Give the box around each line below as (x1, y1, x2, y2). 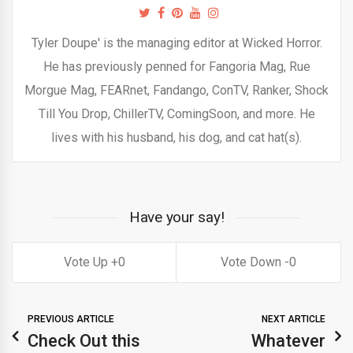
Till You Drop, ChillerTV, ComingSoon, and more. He (38, 106, 315, 122)
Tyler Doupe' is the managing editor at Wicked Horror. (31, 35, 322, 51)
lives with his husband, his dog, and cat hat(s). (51, 130, 302, 146)
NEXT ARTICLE (262, 314, 325, 325)
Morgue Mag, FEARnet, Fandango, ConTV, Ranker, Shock (24, 83, 329, 98)
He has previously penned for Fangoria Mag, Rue (43, 59, 310, 75)
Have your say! (128, 208, 225, 227)
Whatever (251, 331, 325, 351)
